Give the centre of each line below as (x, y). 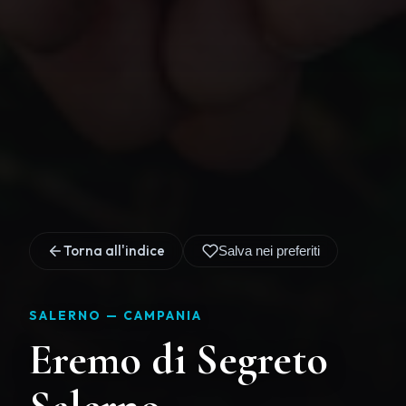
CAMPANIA (163, 315)
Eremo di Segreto (179, 359)
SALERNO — (76, 315)
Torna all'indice (115, 250)
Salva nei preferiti (269, 251)
